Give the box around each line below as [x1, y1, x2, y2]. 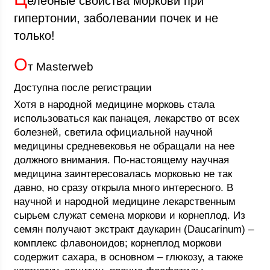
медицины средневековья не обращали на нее [14, 140, 235, 152]
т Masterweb [28, 60, 94, 73]
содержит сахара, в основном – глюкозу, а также [14, 251, 243, 263]
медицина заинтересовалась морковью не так [14, 168, 233, 180]
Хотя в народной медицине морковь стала [14, 99, 215, 110]
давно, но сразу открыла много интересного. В [14, 182, 234, 193]
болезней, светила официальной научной [14, 127, 213, 138]
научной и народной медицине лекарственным [14, 196, 236, 207]
